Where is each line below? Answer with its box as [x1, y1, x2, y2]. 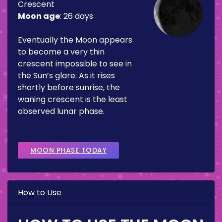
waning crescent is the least [18, 93, 127, 105]
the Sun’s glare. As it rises [18, 69, 115, 81]
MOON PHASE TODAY [30, 145, 107, 155]
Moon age [18, 10, 60, 22]
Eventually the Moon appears [18, 34, 132, 46]
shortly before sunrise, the [18, 81, 120, 93]
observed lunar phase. [18, 105, 105, 117]
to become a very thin [18, 46, 105, 57]
